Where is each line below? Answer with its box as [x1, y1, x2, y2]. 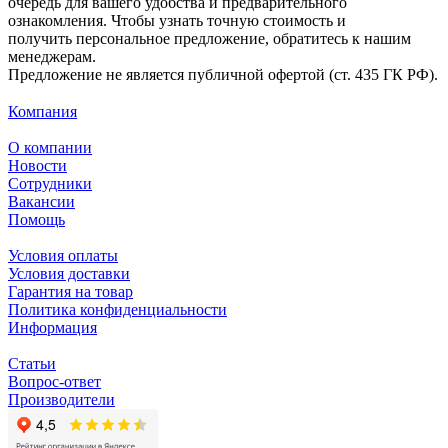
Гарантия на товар [8, 283, 133, 301]
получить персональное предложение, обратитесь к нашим [8, 30, 411, 48]
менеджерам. [8, 48, 100, 66]
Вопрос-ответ [8, 373, 101, 391]
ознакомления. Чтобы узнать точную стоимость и [8, 12, 346, 30]
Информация [8, 319, 97, 337]
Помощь [8, 211, 65, 229]
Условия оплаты [8, 247, 118, 265]
